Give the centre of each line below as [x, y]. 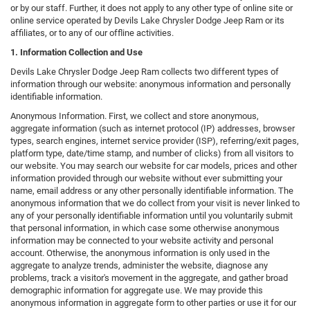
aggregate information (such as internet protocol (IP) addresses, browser [153, 129]
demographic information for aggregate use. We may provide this [137, 291]
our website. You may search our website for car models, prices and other [154, 166]
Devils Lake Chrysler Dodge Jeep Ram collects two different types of [145, 72]
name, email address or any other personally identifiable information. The [152, 191]
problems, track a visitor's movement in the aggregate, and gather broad [149, 278]
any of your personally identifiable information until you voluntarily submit [152, 216]
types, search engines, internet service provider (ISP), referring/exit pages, [155, 141]
